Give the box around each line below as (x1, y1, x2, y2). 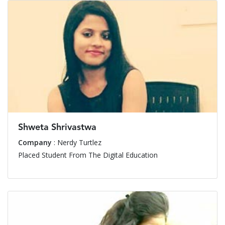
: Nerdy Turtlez (52, 138, 101, 148)
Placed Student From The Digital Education (18, 150, 158, 160)
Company (18, 138, 52, 148)
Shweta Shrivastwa (18, 123, 96, 133)
